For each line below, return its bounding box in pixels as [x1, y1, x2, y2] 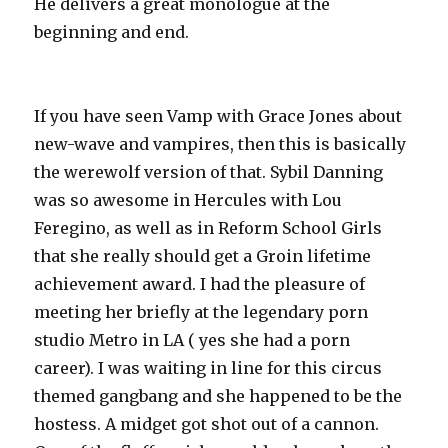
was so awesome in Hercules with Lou [34, 190, 343, 210]
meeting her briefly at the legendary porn [34, 302, 369, 322]
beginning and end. [34, 22, 190, 42]
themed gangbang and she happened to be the [34, 386, 403, 406]
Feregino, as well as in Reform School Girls [34, 218, 383, 238]
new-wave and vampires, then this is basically [34, 134, 407, 154]
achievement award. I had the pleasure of [34, 274, 366, 294]
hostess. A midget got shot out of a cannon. [34, 414, 380, 434]
